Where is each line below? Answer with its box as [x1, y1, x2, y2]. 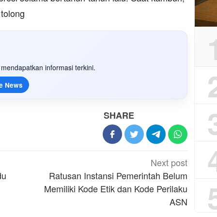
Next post [151, 156, 188, 169]
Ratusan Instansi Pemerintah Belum [49, 169, 188, 182]
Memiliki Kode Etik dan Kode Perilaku [44, 182, 188, 195]
